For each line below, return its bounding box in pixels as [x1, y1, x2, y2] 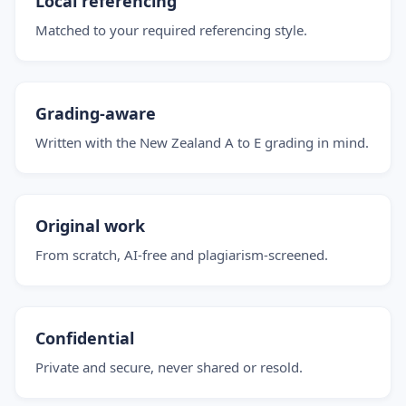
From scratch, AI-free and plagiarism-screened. [35, 246, 328, 264]
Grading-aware [35, 102, 156, 124]
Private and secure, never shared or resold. [35, 358, 303, 376]
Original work [35, 215, 145, 237]
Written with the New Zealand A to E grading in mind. [35, 133, 369, 151]
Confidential [35, 327, 134, 349]
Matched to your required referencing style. [35, 21, 307, 39]
